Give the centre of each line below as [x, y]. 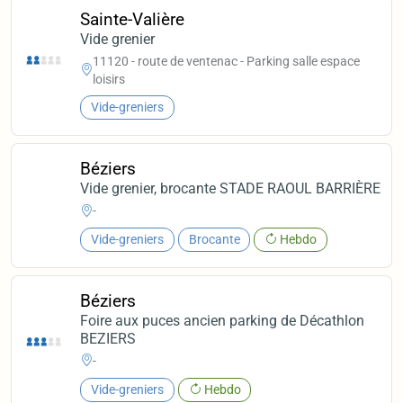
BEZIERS [108, 338]
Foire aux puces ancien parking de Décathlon [223, 320]
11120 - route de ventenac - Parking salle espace [227, 61]
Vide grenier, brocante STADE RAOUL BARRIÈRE [231, 188]
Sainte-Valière [133, 19]
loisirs [109, 79]
